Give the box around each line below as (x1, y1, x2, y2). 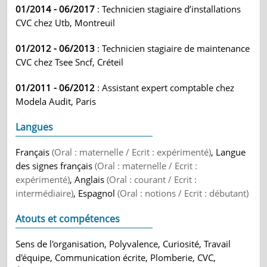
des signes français (15, 160, 95, 172)
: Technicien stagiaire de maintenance (95, 42, 250, 54)
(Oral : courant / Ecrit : (107, 173, 197, 185)
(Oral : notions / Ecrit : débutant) (117, 187, 249, 199)
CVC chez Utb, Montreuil (15, 17, 116, 29)
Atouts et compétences (15, 212, 120, 225)
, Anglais (70, 173, 107, 185)
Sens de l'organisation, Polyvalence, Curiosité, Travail (15, 238, 231, 250)
